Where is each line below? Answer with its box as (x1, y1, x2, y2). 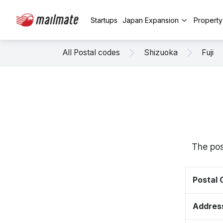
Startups (91, 15, 117, 24)
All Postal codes (63, 48, 120, 57)
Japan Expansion (122, 15, 179, 24)
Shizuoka (144, 48, 178, 57)
